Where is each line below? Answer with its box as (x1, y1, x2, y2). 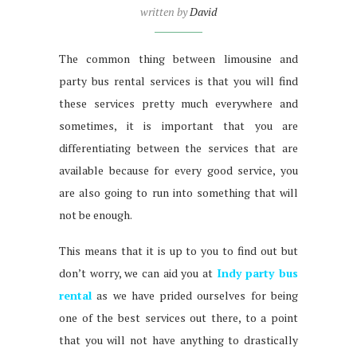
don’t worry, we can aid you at (59, 265, 217, 280)
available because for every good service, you (59, 162, 298, 178)
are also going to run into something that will (59, 184, 298, 200)
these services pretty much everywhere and (59, 95, 298, 111)
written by (140, 3, 190, 19)
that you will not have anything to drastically (59, 331, 298, 347)
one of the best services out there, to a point (59, 309, 298, 325)
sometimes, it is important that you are (59, 117, 298, 133)
